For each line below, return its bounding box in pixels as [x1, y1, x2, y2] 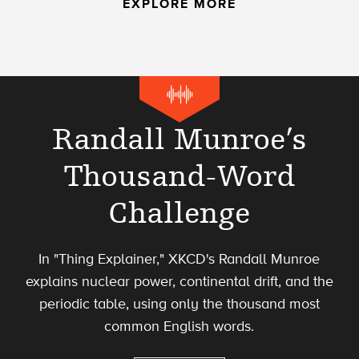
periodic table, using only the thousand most [38, 295, 320, 312]
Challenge [108, 194, 251, 231]
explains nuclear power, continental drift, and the [25, 272, 333, 289]
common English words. [104, 317, 255, 334]
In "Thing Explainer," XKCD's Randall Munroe [38, 250, 321, 267]
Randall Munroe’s [51, 120, 307, 157]
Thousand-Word [63, 157, 296, 194]
